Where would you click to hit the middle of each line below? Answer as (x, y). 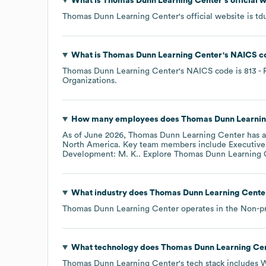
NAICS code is (215, 71)
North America (90, 145)
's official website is (217, 16)
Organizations (88, 80)
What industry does (110, 193)
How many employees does (126, 119)
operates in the (210, 209)
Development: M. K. (100, 154)
